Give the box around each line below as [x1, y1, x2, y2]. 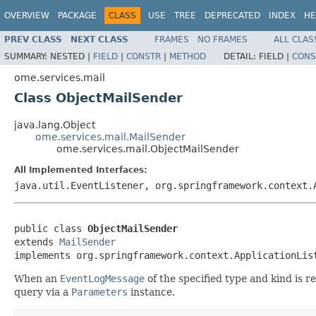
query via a [14, 286, 71, 298]
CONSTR [126, 51, 161, 61]
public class [14, 222, 87, 234]
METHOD [169, 51, 206, 61]
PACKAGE [58, 11, 97, 20]
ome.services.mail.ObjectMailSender [56, 142, 239, 154]
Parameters [71, 286, 128, 298]
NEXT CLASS [71, 34, 128, 44]
